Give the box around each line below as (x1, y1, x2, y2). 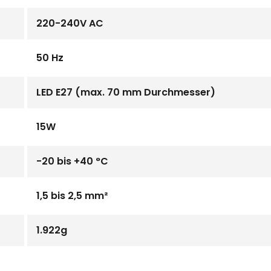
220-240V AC (36, 16, 103, 30)
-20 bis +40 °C (36, 154, 108, 168)
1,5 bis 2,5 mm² (36, 189, 108, 203)
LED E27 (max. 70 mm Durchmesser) (36, 85, 215, 99)
